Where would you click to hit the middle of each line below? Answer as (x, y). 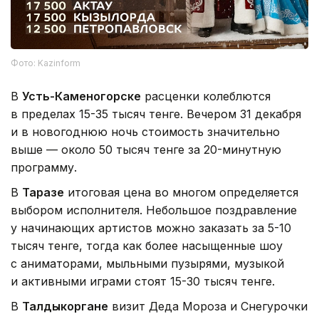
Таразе (43, 192)
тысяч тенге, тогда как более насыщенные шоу (147, 245)
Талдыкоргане (65, 306)
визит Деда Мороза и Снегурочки (208, 306)
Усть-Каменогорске (82, 96)
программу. (44, 167)
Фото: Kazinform (46, 63)
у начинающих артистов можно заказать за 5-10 (151, 228)
